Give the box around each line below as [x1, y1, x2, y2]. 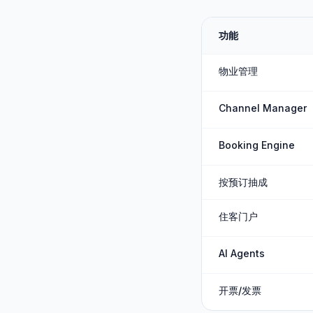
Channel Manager [219, 102, 307, 114]
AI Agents [219, 247, 265, 259]
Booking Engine [219, 139, 295, 151]
